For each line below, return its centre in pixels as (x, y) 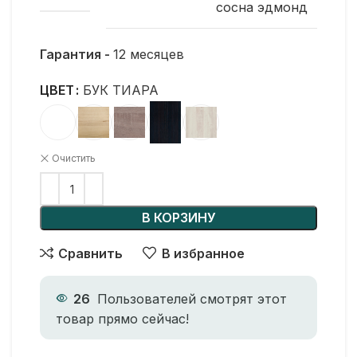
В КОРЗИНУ (178, 218)
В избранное (203, 253)
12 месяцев (149, 54)
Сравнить (91, 253)
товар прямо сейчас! (122, 318)
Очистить (74, 158)
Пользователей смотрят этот (192, 298)
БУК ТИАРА (121, 90)
